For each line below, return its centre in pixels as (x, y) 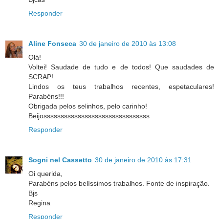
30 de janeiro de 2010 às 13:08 (128, 43)
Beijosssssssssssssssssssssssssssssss (89, 116)
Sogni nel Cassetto (60, 160)
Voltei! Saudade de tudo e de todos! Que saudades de (121, 67)
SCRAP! (41, 77)
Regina (39, 203)
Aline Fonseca (52, 43)
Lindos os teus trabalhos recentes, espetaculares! (121, 86)
